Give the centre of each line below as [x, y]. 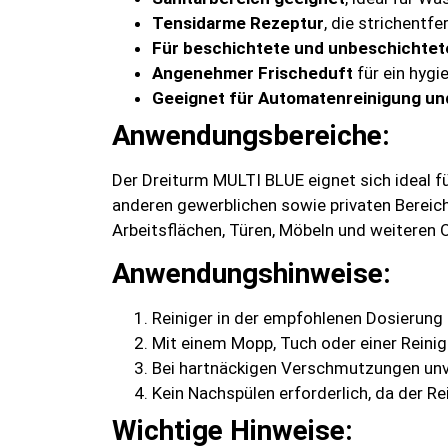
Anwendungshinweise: [251, 274]
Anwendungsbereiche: [251, 135]
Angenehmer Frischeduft [252, 72]
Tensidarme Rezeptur [238, 22]
